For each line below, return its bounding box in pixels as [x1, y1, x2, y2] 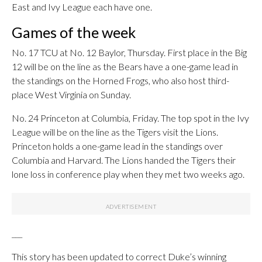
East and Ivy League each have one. [12, 1, 152, 12]
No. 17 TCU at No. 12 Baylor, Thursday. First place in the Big [12, 47, 247, 58]
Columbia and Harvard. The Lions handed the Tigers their [12, 154, 236, 166]
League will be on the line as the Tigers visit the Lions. [12, 126, 218, 137]
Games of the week [12, 23, 136, 41]
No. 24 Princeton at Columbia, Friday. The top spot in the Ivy [12, 112, 249, 123]
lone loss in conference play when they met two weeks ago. [12, 168, 244, 180]
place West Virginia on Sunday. [12, 89, 131, 100]
